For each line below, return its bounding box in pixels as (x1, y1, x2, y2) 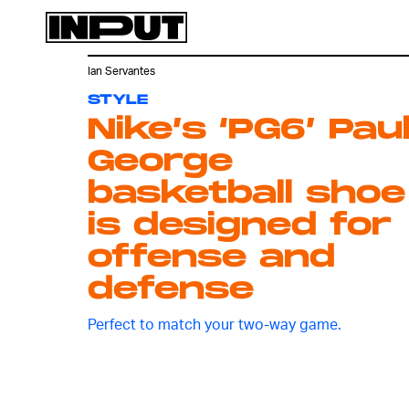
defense (88, 272, 254, 308)
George (88, 144, 233, 180)
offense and (88, 240, 335, 276)
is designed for (88, 208, 392, 244)
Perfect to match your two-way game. (88, 314, 341, 333)
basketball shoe (88, 176, 405, 212)
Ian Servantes (88, 64, 155, 79)
